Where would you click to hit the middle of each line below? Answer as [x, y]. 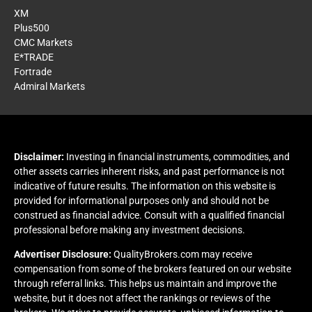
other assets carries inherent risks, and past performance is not [149, 171]
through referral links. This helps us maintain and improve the [145, 284]
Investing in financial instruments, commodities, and [177, 156]
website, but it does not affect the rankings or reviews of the [142, 298]
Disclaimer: [39, 156]
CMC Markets [43, 42]
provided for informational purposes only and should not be [141, 200]
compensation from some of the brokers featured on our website [153, 269]
